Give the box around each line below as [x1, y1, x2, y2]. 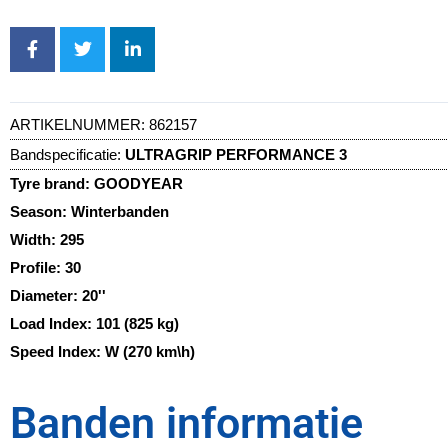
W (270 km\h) [105, 342, 195, 360]
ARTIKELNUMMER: [10, 115, 149, 133]
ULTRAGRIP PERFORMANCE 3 [125, 145, 347, 163]
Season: [10, 202, 71, 220]
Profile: [10, 258, 65, 276]
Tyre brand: [10, 174, 94, 192]
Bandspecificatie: [10, 145, 121, 163]
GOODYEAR [94, 174, 183, 192]
